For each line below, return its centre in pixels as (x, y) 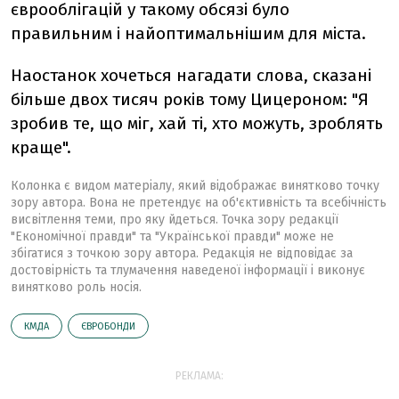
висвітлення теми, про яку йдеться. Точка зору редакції (175, 220)
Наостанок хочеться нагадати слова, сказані (191, 75)
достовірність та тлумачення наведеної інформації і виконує (188, 270)
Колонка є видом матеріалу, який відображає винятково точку (195, 186)
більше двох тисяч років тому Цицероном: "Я (190, 99)
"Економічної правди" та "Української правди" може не (172, 236)
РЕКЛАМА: (199, 376)
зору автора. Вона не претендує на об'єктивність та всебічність (199, 203)
